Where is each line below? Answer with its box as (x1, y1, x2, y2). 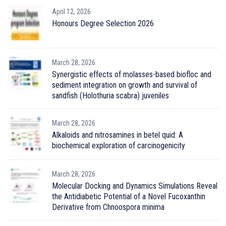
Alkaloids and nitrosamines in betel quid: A (52, 130, 183, 140)
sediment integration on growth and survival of (52, 80, 197, 90)
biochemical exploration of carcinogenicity (52, 140, 185, 150)
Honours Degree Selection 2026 (52, 18, 154, 28)
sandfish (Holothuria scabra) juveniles (52, 90, 169, 100)
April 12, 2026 (52, 7, 91, 16)
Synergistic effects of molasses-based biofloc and (52, 69, 211, 79)
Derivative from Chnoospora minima (52, 202, 164, 212)
